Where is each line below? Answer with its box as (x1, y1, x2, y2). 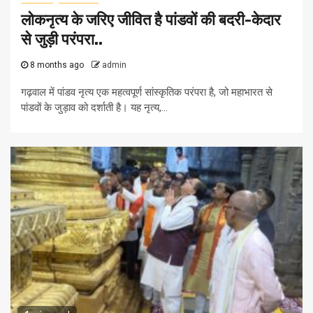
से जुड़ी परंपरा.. (21, 30, 103, 50)
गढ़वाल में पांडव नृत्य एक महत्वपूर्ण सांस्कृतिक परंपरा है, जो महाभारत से (21, 86, 272, 99)
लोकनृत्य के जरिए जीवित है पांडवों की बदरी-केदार (21, 10, 281, 30)
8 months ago (28, 60, 86, 71)
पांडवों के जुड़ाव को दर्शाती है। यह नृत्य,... (21, 101, 168, 115)
